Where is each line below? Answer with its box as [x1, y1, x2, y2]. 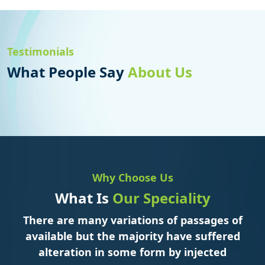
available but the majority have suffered [25, 229, 240, 244]
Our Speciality [112, 188, 211, 208]
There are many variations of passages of [22, 213, 243, 228]
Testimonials [7, 44, 74, 59]
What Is [54, 188, 112, 208]
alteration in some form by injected [38, 245, 227, 260]
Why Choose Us [92, 170, 173, 185]
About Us [128, 62, 192, 82]
